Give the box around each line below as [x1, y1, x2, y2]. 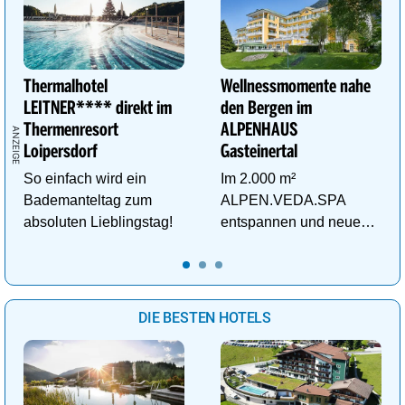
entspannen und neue [221, 214, 361, 231]
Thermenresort [23, 121, 118, 140]
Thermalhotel [24, 78, 108, 97]
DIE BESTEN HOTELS [137, 309, 272, 327]
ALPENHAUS [220, 121, 297, 140]
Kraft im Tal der [221, 236, 316, 252]
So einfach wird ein [24, 171, 146, 187]
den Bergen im [220, 99, 313, 118]
